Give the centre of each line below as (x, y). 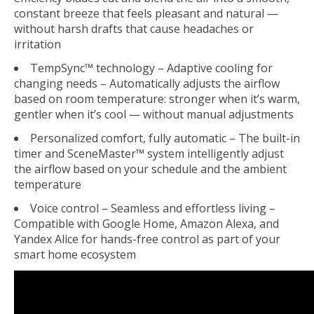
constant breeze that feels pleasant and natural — (146, 13)
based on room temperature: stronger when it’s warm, (157, 98)
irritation (37, 44)
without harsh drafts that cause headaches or (134, 28)
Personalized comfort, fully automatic (128, 138)
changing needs (56, 83)
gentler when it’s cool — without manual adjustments (154, 114)
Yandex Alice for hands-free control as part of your (147, 239)
